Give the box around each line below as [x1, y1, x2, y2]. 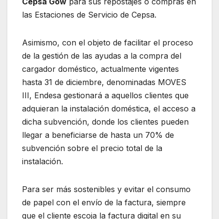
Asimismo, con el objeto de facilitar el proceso [22, 37, 193, 47]
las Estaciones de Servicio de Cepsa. [22, 9, 156, 20]
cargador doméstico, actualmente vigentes [22, 64, 179, 74]
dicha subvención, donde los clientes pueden [22, 116, 189, 127]
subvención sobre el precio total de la [22, 143, 162, 153]
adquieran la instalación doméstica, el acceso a [22, 103, 196, 113]
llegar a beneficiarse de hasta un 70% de [22, 130, 174, 140]
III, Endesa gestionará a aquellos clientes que [22, 90, 189, 100]
